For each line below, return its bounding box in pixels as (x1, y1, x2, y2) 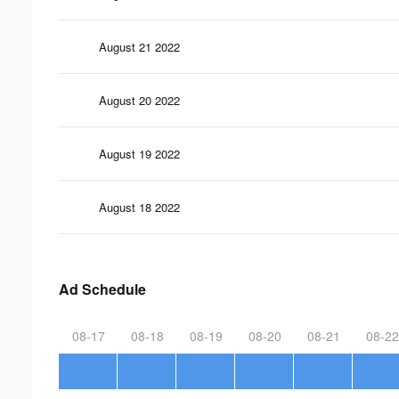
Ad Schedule (59, 278, 146, 299)
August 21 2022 (99, 37, 180, 55)
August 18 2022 (99, 198, 180, 216)
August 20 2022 (99, 91, 180, 109)
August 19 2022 (99, 144, 180, 162)
